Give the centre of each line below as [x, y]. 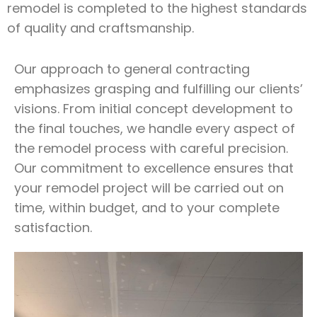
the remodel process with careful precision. [151, 148]
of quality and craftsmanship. [100, 28]
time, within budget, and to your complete [147, 208]
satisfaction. [53, 227]
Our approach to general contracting [132, 69]
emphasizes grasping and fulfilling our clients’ [158, 89]
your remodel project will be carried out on [149, 188]
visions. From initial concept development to [154, 109]
